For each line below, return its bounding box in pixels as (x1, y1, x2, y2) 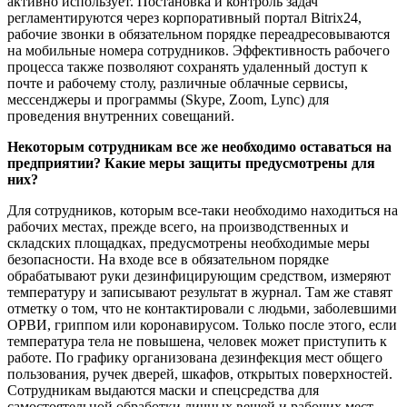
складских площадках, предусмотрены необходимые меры (7, 234, 370, 251)
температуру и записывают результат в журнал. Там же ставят (7, 283, 392, 300)
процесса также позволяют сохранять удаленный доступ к (7, 58, 368, 74)
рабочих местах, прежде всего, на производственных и (7, 218, 349, 234)
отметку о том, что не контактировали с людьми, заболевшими (7, 300, 397, 316)
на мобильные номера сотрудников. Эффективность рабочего (7, 42, 390, 58)
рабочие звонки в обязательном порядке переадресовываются (7, 25, 390, 42)
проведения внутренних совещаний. (7, 107, 234, 124)
